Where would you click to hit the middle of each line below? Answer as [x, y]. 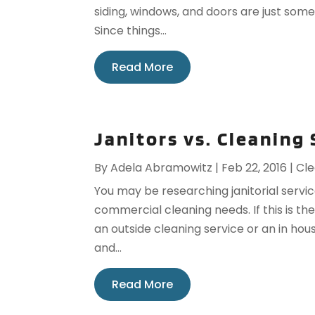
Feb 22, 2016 [255, 168]
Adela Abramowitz [162, 168]
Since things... [131, 31]
